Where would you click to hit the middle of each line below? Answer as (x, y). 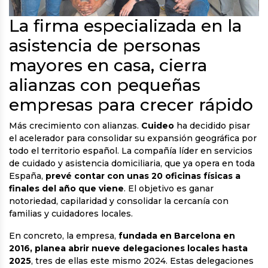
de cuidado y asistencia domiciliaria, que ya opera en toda (132, 164)
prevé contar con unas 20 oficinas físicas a (142, 176)
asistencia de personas (105, 46)
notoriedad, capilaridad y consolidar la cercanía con (119, 201)
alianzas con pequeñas (105, 85)
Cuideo (159, 126)
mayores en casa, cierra (108, 66)
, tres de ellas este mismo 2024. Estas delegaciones (142, 261)
